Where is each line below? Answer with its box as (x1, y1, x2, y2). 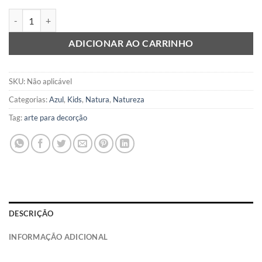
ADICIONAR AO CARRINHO (68, 38, 194, 49)
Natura (85, 94, 109, 104)
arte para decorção (24, 112, 87, 122)
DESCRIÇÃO (9, 208, 54, 218)
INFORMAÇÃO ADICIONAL (9, 232, 108, 242)
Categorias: (9, 94, 49, 104)
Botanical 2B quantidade (8, 9, 97, 20)
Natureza (113, 94, 144, 104)
